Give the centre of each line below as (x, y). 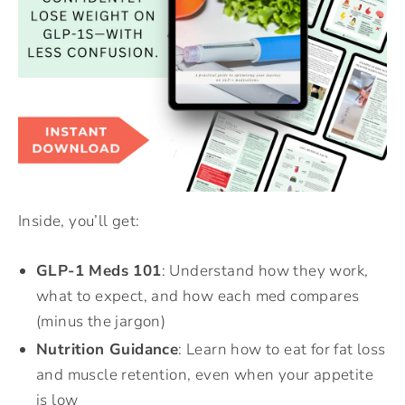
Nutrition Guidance (108, 350)
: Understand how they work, (265, 271)
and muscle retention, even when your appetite (205, 375)
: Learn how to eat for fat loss (282, 350)
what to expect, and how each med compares (198, 297)
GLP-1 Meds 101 (99, 271)
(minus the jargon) (101, 322)
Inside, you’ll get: (79, 221)
